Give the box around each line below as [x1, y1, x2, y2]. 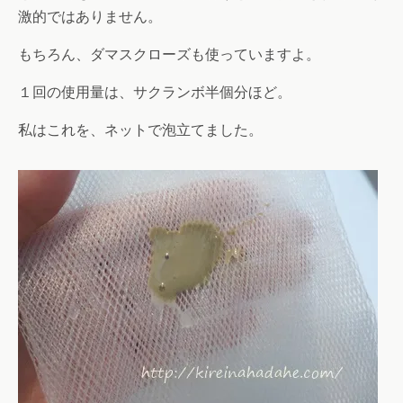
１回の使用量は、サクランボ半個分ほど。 [18, 84, 291, 102]
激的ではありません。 [18, 8, 162, 26]
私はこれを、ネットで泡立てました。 [18, 121, 263, 139]
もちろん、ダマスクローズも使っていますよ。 [18, 46, 320, 64]
